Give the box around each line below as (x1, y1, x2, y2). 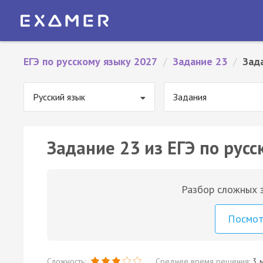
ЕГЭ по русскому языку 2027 (23, 55, 157, 68)
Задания (173, 91, 207, 103)
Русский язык (33, 91, 85, 103)
